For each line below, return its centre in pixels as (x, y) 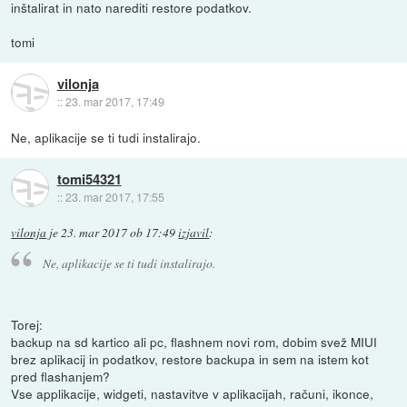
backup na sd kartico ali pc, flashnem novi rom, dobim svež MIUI (194, 341)
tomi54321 (89, 179)
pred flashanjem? (61, 376)
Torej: (27, 324)
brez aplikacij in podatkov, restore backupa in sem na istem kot (190, 358)
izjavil (194, 233)
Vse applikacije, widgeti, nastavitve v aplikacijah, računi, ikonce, (193, 393)
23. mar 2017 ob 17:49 (119, 233)
